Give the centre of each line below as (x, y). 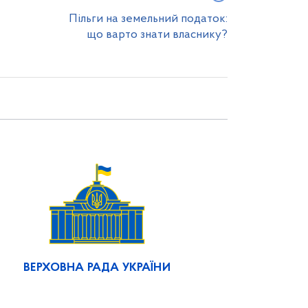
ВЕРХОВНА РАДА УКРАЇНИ (97, 268)
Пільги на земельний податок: (148, 19)
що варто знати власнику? (157, 35)
